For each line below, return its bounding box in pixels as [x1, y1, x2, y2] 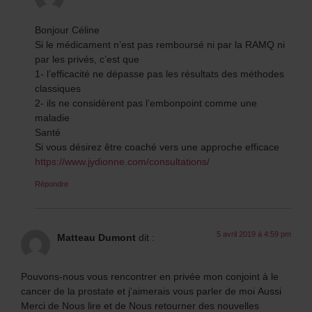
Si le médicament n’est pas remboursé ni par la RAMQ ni [35, 37, 285, 51]
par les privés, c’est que [35, 52, 139, 65]
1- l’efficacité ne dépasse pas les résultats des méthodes [35, 66, 284, 80]
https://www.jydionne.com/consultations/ [35, 154, 210, 168]
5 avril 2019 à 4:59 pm [217, 228, 291, 239]
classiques [35, 81, 81, 95]
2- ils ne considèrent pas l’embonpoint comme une [35, 95, 257, 109]
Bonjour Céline [35, 22, 100, 36]
